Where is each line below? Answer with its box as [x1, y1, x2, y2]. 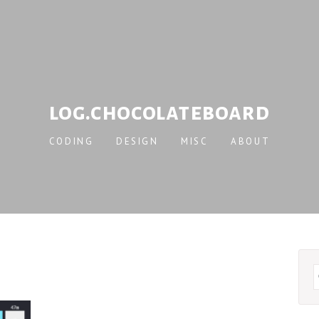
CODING [48, 135, 94, 147]
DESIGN [115, 135, 159, 147]
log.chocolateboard [49, 100, 270, 125]
